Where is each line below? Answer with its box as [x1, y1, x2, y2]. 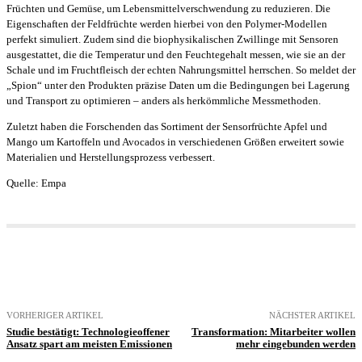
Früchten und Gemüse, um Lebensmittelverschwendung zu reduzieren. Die [6, 2, 330, 15]
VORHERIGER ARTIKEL [6, 309, 103, 320]
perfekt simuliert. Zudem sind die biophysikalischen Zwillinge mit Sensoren [6, 32, 339, 45]
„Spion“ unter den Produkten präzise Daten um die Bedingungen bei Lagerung [6, 78, 350, 91]
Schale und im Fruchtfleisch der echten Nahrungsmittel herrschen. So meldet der [6, 63, 356, 76]
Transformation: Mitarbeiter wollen [191, 325, 356, 338]
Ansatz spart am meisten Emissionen [6, 337, 172, 350]
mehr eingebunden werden [235, 337, 356, 350]
